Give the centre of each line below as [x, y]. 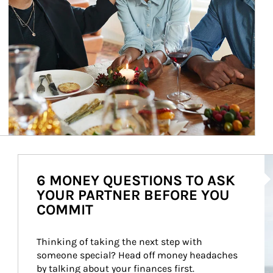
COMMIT [65, 210]
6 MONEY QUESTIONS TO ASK [136, 180]
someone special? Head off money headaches [138, 255]
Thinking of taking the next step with [120, 242]
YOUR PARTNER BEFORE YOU [133, 195]
